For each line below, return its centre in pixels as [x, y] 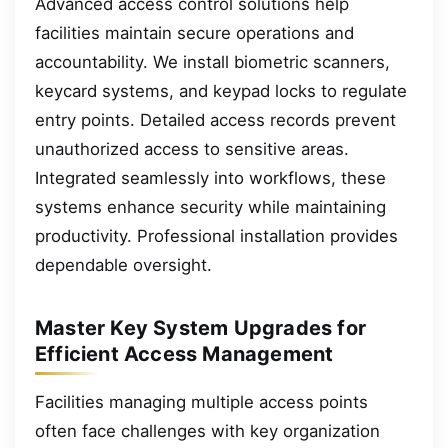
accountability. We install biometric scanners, [212, 62]
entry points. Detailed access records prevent [215, 120]
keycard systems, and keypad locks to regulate [221, 91]
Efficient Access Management [184, 354]
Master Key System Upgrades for [201, 328]
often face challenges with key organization [207, 431]
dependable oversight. [123, 265]
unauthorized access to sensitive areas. [192, 149]
